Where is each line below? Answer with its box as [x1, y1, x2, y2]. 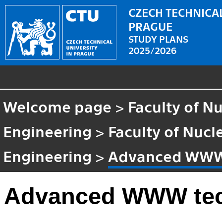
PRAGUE [128, 18, 173, 33]
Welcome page [3, 96, 112, 115]
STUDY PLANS [128, 32, 189, 44]
